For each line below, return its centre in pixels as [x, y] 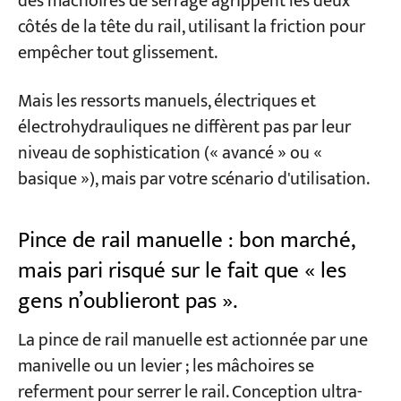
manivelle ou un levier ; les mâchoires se [166, 367]
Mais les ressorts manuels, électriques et [166, 101]
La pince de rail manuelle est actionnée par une [192, 341]
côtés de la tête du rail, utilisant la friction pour [191, 27]
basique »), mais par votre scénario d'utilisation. [193, 179]
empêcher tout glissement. [117, 53]
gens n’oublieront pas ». [127, 301]
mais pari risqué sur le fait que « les [182, 270]
